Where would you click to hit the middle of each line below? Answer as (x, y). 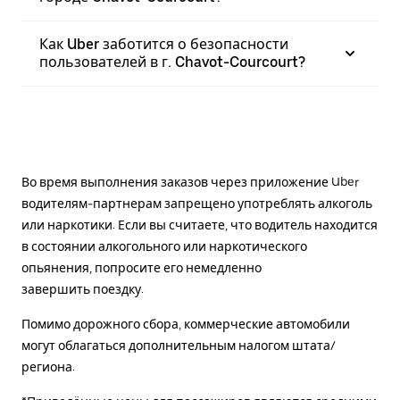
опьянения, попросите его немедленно (142, 268)
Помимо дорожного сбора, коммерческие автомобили (186, 324)
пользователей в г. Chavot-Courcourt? (172, 62)
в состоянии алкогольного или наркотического (164, 246)
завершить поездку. (83, 289)
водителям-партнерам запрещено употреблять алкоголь (197, 204)
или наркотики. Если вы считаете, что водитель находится (200, 225)
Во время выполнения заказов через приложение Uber (190, 182)
